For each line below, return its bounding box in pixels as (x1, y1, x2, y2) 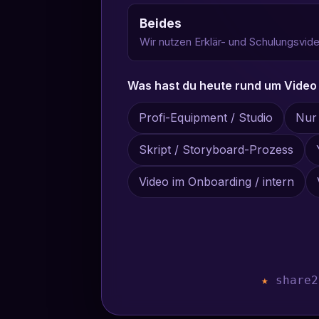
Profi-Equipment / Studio (139, 110, 273, 125)
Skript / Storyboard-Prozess (139, 142, 294, 157)
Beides (140, 16, 182, 31)
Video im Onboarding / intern (139, 174, 295, 189)
